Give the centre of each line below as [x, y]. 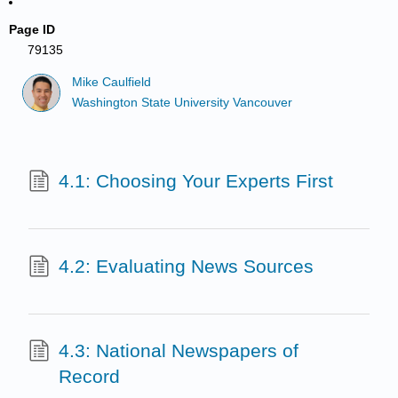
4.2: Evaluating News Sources [186, 266]
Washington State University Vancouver [183, 102]
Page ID [32, 29]
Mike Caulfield [112, 83]
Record [89, 377]
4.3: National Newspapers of [178, 351]
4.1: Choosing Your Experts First [195, 181]
